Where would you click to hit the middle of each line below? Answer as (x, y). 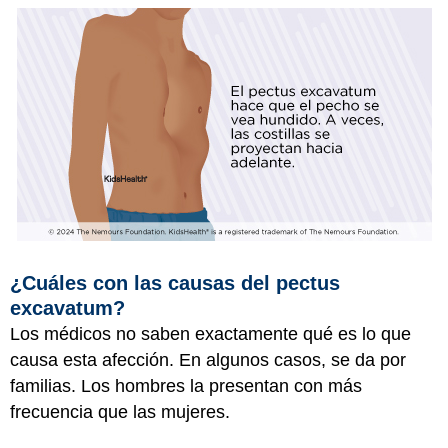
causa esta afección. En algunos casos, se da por (208, 359)
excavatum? (67, 307)
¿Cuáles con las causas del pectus (175, 282)
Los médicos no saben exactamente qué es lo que (210, 333)
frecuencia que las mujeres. (120, 411)
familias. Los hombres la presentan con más (186, 385)
